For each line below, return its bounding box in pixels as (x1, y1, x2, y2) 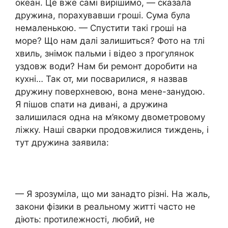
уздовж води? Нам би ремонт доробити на (15, 61, 197, 72)
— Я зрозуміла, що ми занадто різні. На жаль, (15, 189, 210, 199)
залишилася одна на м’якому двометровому (15, 112, 205, 123)
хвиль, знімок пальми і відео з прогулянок (15, 48, 194, 59)
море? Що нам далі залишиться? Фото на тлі (15, 36, 205, 46)
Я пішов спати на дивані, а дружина (15, 99, 168, 110)
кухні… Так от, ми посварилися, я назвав (15, 74, 188, 84)
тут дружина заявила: (15, 137, 109, 148)
